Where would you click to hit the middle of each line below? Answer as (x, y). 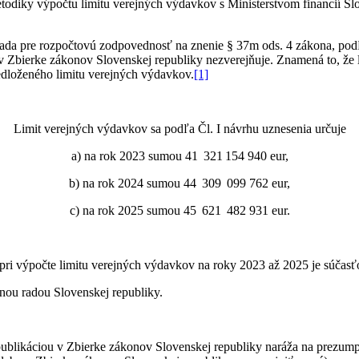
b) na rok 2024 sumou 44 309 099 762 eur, (179, 184)
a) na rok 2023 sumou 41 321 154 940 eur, (179, 156)
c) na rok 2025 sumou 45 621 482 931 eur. (179, 211)
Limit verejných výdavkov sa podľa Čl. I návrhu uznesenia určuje (179, 129)
